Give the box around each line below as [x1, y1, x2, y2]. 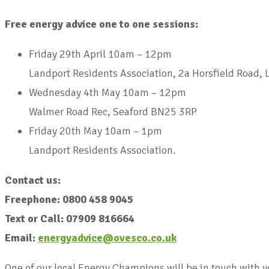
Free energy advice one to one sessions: [5, 17, 198, 31]
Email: [5, 231, 38, 244]
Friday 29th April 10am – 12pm [29, 47, 177, 61]
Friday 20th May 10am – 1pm [29, 124, 167, 138]
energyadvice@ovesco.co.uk [38, 231, 177, 244]
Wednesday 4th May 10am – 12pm [29, 85, 191, 99]
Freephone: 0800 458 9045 [5, 192, 133, 206]
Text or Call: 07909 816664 [5, 211, 134, 225]
